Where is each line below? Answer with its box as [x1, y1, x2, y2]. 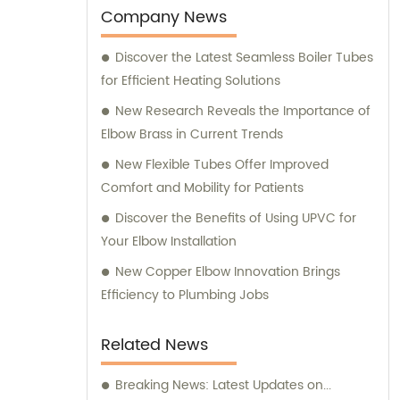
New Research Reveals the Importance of [115, 101, 371, 122]
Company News [101, 4, 227, 31]
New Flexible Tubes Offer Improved [115, 154, 329, 176]
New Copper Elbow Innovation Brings [115, 262, 340, 283]
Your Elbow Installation [101, 231, 237, 253]
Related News [101, 332, 208, 359]
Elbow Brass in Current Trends [101, 124, 283, 146]
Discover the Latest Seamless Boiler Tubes [115, 47, 373, 69]
